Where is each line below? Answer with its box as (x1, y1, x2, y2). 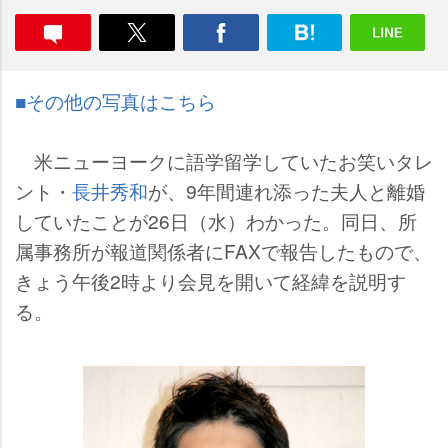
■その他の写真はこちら (15, 87, 216, 114)
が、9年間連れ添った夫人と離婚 (148, 177, 425, 204)
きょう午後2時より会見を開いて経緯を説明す (15, 267, 406, 294)
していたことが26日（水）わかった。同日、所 (15, 207, 417, 234)
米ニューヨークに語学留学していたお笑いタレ (15, 147, 433, 174)
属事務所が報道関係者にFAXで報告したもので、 (15, 237, 432, 264)
